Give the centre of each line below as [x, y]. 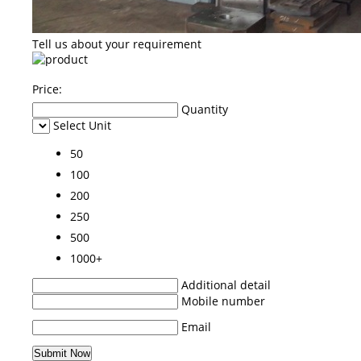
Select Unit [82, 125]
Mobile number [223, 301]
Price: [47, 89]
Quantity [205, 109]
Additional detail [226, 284]
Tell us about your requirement [117, 44]
